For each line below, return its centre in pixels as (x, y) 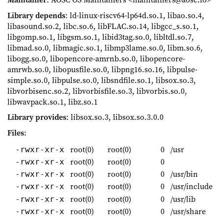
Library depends (36, 15)
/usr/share (187, 211)
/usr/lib (182, 199)
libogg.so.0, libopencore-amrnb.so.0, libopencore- (96, 58)
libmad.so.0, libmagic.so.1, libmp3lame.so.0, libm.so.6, (105, 47)
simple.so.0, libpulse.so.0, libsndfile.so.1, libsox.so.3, (102, 80)
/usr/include (191, 186)
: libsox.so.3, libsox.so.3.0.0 (115, 117)
